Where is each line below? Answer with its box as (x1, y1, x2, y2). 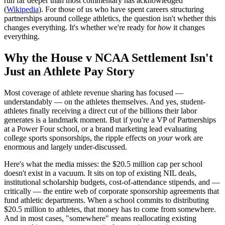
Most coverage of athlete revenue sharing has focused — (4, 88, 183, 97)
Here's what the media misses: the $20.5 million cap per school (4, 159, 202, 168)
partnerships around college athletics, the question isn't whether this (4, 14, 216, 23)
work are (173, 133, 203, 142)
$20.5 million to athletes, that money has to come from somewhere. (4, 204, 216, 213)
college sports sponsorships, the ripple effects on (4, 133, 158, 142)
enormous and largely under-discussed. (4, 142, 127, 151)
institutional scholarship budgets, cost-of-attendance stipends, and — (4, 177, 220, 186)
